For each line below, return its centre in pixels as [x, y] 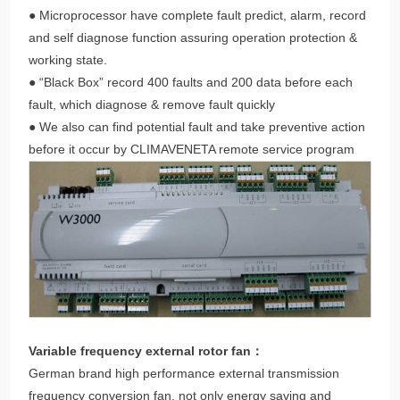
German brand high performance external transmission [184, 374]
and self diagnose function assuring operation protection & [193, 37]
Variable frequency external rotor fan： [146, 351]
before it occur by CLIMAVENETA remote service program [192, 149]
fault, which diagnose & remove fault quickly [152, 104]
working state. [68, 59]
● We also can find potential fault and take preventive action [197, 126]
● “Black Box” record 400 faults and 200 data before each [191, 82]
